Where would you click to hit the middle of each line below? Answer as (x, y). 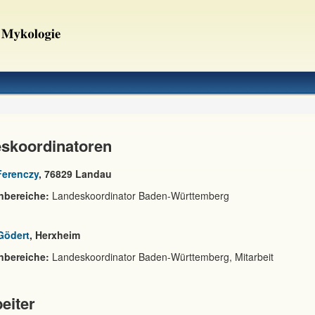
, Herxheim (55, 235)
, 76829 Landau (75, 174)
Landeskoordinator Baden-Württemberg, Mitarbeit (161, 257)
